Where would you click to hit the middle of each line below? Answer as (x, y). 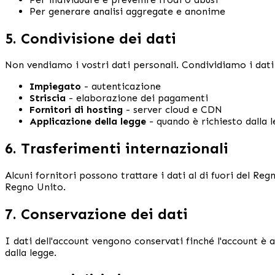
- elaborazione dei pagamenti (138, 98)
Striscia (48, 98)
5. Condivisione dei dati (91, 38)
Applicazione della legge (88, 122)
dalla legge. (31, 253)
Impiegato (55, 87)
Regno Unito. (35, 187)
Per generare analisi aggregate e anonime (127, 11)
